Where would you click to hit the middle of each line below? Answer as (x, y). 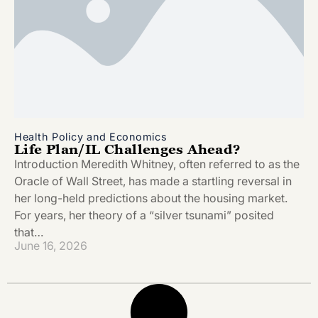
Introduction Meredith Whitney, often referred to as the (157, 164)
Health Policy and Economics (91, 137)
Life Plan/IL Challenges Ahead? (127, 149)
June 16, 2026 (51, 245)
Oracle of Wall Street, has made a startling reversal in (153, 181)
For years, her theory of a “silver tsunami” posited (144, 215)
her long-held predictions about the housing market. (151, 198)
